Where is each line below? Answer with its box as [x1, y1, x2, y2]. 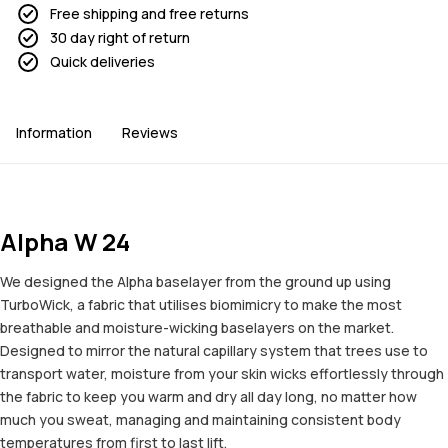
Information [16, 123, 92, 143]
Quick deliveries [50, 52, 155, 72]
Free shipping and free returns [50, 4, 249, 24]
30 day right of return [50, 28, 190, 48]
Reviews [122, 123, 178, 143]
